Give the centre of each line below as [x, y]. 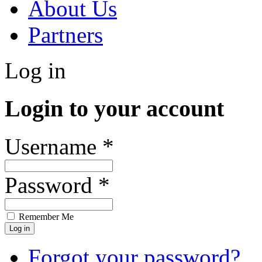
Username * [59, 146]
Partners [65, 35]
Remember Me [45, 216]
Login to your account [114, 109]
